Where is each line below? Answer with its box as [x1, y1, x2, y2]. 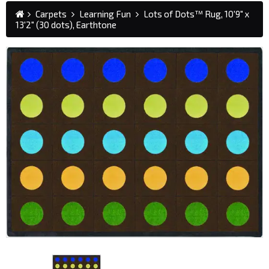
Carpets [35, 8, 67, 19]
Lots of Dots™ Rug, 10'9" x [144, 8, 249, 19]
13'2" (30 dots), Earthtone [16, 19, 116, 30]
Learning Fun [79, 8, 131, 19]
